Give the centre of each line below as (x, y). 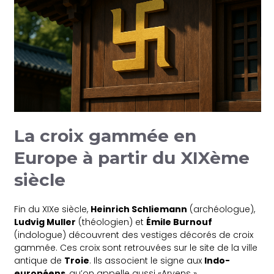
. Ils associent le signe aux (147, 260)
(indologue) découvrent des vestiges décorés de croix (134, 235)
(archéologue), (221, 209)
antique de (39, 260)
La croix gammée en (106, 135)
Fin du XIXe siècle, (53, 209)
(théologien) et (111, 222)
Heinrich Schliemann (139, 209)
